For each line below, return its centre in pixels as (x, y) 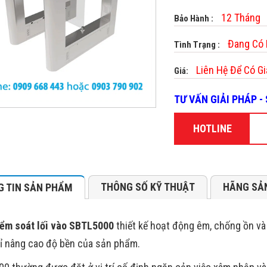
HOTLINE (212, 128)
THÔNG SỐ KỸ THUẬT (148, 187)
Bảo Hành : (195, 18)
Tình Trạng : (198, 45)
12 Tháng (241, 18)
